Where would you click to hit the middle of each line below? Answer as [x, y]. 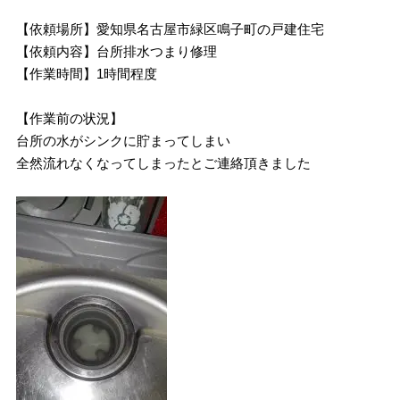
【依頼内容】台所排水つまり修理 [117, 51]
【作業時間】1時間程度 [87, 74]
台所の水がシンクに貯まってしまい [124, 141]
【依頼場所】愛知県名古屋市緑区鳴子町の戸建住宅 [171, 29]
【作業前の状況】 [70, 118]
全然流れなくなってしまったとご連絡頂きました [164, 163]
